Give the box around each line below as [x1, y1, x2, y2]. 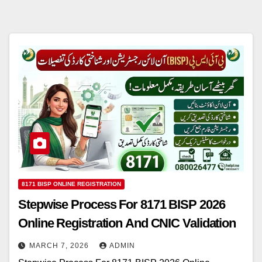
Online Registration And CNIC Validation [18, 216, 236, 231]
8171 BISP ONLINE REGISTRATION [22, 181, 121, 188]
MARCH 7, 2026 [29, 242, 91, 250]
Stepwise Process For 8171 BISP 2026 [18, 197, 225, 212]
